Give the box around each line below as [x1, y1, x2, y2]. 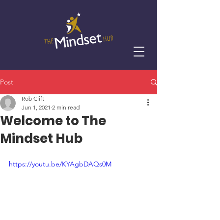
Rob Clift [22, 95, 44, 102]
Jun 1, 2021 [22, 104, 51, 111]
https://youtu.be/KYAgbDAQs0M [9, 160, 111, 168]
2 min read [52, 104, 80, 111]
